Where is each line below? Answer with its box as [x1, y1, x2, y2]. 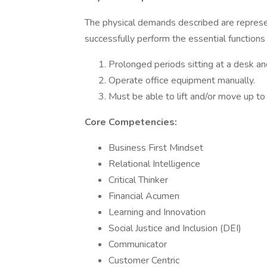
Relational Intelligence [108, 157, 200, 170]
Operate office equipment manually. [108, 74, 255, 87]
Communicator [108, 238, 167, 251]
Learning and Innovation [108, 206, 206, 219]
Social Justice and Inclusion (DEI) [108, 222, 241, 235]
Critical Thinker [108, 173, 168, 187]
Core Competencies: [85, 116, 177, 129]
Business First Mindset [108, 141, 203, 154]
